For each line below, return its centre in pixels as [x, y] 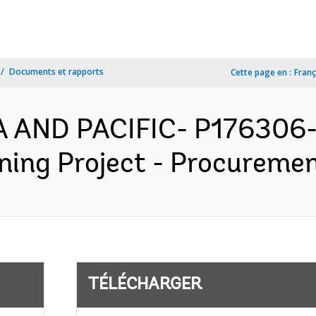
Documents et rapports [56, 72]
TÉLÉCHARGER [145, 285]
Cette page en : [261, 72]
